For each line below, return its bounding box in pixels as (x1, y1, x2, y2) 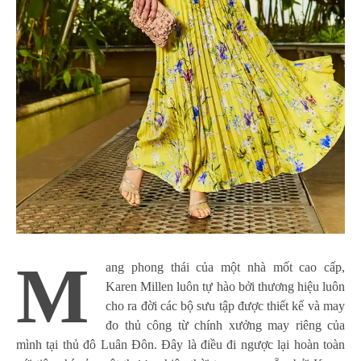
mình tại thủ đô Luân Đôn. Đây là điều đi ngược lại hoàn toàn (16, 337, 345, 351)
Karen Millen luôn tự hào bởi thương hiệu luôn (106, 279, 345, 293)
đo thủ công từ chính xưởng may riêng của (106, 317, 345, 332)
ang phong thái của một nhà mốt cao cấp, (106, 259, 345, 274)
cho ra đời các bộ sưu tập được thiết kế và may (106, 298, 345, 313)
